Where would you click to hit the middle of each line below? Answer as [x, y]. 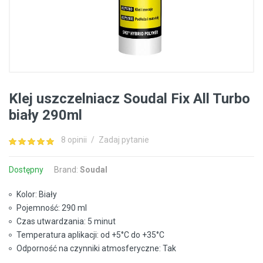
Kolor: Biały [37, 194]
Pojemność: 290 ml [52, 208]
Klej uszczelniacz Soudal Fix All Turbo [129, 99]
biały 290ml [45, 115]
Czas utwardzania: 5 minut [66, 221]
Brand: [67, 170]
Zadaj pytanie [124, 140]
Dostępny [26, 170]
